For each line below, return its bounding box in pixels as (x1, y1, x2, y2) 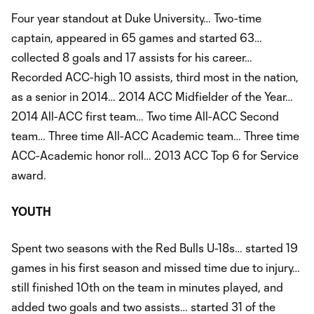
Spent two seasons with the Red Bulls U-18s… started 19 (11, 241, 298, 255)
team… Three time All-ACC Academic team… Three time (11, 129, 299, 143)
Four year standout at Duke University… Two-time (11, 11, 261, 25)
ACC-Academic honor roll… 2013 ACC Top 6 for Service (11, 149, 299, 163)
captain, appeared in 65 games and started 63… (11, 31, 262, 45)
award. (11, 168, 46, 182)
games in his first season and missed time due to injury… (11, 261, 300, 275)
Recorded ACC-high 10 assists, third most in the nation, (11, 70, 299, 84)
